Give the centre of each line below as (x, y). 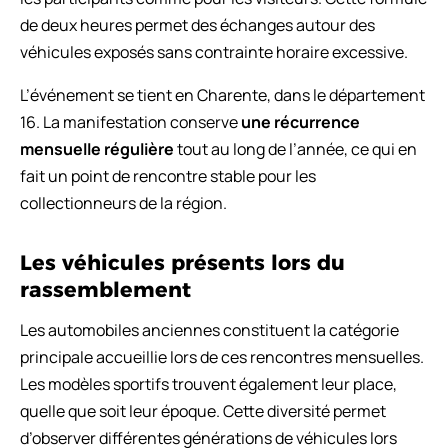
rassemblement (105, 289)
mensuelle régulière (97, 148)
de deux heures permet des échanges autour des (197, 24)
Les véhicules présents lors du (182, 262)
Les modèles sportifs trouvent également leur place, (208, 383)
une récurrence (300, 121)
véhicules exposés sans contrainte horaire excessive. (214, 51)
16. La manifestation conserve (130, 121)
